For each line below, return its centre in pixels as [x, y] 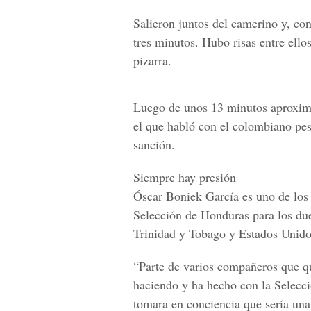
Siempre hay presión [185, 177]
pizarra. [152, 60]
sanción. [154, 144]
